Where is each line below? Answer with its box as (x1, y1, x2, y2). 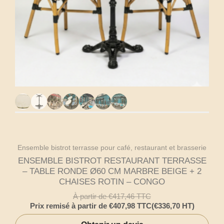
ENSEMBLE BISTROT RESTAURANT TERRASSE (17, 156, 206, 166)
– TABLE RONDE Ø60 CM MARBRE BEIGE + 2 (22, 166, 201, 176)
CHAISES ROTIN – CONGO (59, 177, 165, 187)
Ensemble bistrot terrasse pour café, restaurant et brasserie (17, 143, 206, 151)
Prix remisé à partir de (29, 201, 109, 210)
